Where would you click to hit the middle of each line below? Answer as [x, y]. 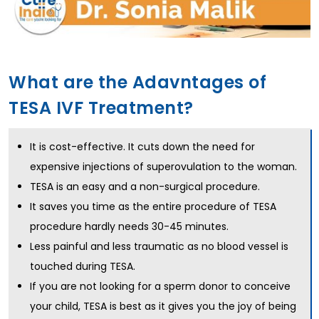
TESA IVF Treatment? [101, 108]
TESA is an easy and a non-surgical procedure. [145, 187]
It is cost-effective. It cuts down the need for [142, 147]
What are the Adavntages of [137, 83]
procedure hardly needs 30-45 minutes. [129, 227]
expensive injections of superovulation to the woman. [163, 167]
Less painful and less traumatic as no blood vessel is [159, 247]
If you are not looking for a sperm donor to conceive [160, 287]
